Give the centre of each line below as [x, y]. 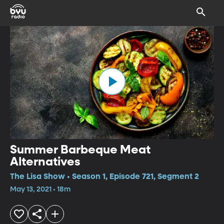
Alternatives [45, 162]
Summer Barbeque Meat [80, 150]
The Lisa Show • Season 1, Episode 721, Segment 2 [104, 177]
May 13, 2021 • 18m [40, 189]
